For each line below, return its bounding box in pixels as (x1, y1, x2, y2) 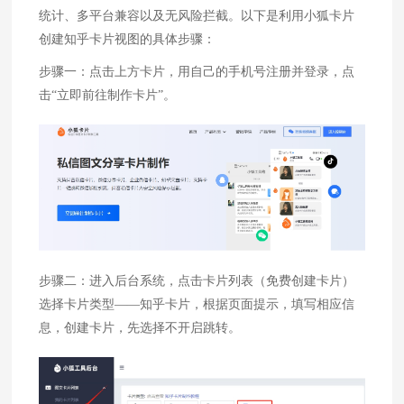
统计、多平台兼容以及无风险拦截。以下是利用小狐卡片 (39, 8, 355, 23)
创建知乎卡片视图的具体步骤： (39, 32, 216, 46)
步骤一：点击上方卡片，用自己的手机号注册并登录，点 (39, 64, 355, 78)
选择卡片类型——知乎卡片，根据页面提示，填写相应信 (39, 297, 355, 311)
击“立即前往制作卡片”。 (39, 87, 177, 102)
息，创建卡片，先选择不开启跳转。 (39, 320, 242, 335)
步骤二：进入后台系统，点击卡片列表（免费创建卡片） (39, 273, 355, 288)
